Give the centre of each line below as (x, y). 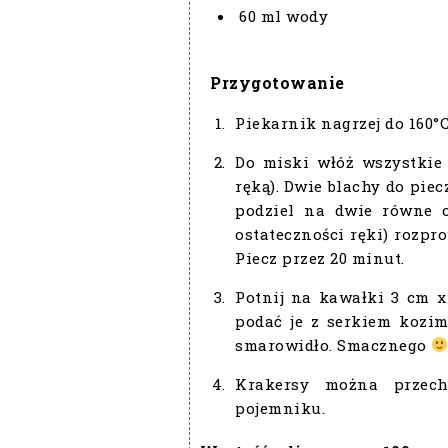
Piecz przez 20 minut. (320, 257)
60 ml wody (283, 15)
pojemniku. (280, 407)
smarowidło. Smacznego (333, 344)
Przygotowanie (277, 82)
